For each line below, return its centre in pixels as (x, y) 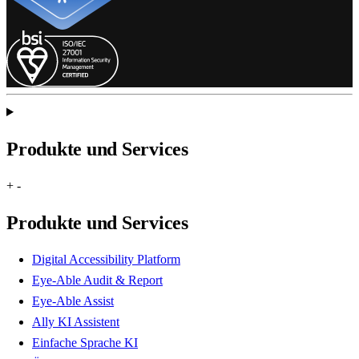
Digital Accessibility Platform (106, 259)
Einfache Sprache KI (85, 342)
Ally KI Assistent (76, 321)
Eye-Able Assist (73, 301)
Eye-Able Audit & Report (97, 280)
